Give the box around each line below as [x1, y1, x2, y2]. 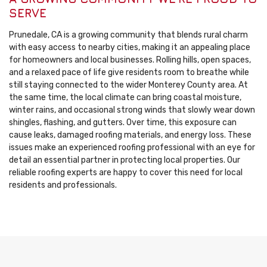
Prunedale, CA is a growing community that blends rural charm [9, 30, 248, 41]
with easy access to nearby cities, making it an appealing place [9, 42, 250, 53]
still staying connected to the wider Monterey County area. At [9, 80, 248, 91]
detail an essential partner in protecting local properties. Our [9, 155, 240, 166]
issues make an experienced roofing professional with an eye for [9, 142, 255, 153]
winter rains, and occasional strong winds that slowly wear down [9, 105, 255, 116]
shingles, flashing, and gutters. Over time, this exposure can [9, 117, 237, 128]
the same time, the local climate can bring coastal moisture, [9, 92, 241, 103]
